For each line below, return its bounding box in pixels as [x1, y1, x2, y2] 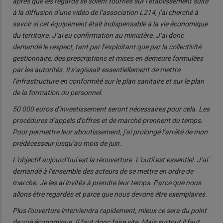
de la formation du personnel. [12, 88, 103, 97]
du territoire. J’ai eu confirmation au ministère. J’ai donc [12, 31, 184, 39]
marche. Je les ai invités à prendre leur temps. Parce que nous [12, 178, 201, 187]
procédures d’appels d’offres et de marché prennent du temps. [12, 116, 203, 124]
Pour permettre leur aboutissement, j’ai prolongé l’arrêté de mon [12, 127, 208, 136]
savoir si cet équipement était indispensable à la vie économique [12, 19, 208, 28]
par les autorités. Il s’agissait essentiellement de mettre [12, 65, 180, 74]
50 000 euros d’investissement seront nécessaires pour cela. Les [12, 105, 210, 113]
